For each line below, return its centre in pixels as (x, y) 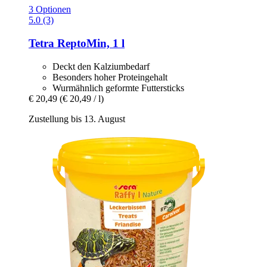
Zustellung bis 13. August (77, 119)
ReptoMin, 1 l (89, 43)
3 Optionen (50, 10)
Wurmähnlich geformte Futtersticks (118, 88)
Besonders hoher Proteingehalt (110, 77)
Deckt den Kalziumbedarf (101, 66)
